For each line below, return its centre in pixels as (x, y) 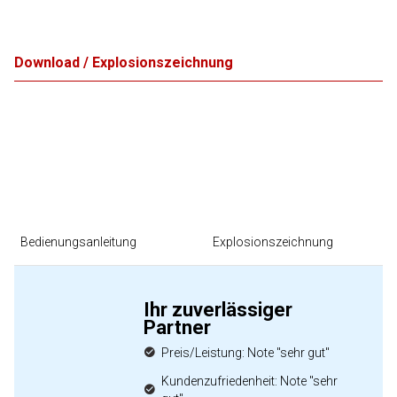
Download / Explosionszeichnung (124, 62)
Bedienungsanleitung (78, 242)
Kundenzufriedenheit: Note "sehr (249, 381)
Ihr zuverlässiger (218, 310)
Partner (177, 327)
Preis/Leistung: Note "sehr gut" (245, 353)
